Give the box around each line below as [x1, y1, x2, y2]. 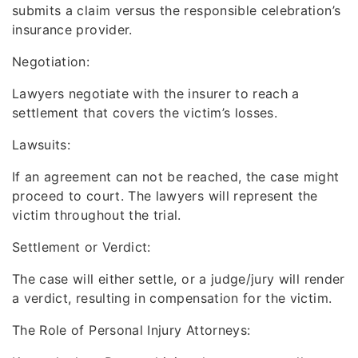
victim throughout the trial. [12, 207, 181, 223]
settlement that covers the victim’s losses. [12, 105, 278, 121]
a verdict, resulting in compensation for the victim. [12, 290, 332, 306]
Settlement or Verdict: [12, 239, 151, 255]
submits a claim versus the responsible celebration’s [12, 2, 341, 18]
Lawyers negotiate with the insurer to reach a [12, 86, 300, 101]
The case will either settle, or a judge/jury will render [12, 271, 345, 287]
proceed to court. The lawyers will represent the [12, 188, 318, 204]
